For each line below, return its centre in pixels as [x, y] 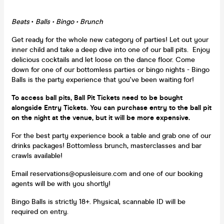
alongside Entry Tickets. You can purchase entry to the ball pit [111, 107]
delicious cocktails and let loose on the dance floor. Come [103, 59]
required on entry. [40, 211]
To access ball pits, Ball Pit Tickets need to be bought [97, 97]
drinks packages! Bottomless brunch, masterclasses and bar [106, 145]
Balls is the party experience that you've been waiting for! [103, 79]
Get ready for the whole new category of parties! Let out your [110, 39]
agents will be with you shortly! [61, 183]
